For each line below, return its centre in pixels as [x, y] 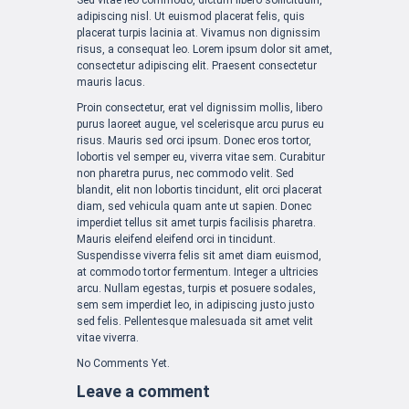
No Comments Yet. [123, 363]
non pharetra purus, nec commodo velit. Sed [185, 173]
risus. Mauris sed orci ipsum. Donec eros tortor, [194, 140]
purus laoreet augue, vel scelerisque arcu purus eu [200, 124]
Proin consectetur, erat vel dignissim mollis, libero [199, 107]
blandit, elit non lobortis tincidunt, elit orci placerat [199, 189]
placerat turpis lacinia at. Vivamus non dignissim [199, 32]
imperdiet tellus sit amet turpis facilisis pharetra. [196, 222]
